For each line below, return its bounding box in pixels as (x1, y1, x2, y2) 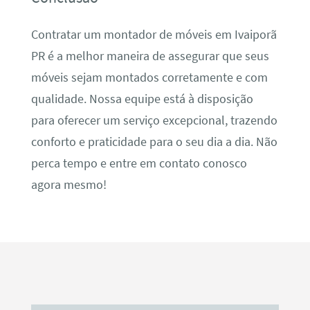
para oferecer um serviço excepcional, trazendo (30, 112, 277, 128)
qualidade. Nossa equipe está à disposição (30, 91, 253, 107)
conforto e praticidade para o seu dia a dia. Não (30, 134, 277, 149)
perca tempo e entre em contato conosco (30, 155, 247, 171)
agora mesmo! (30, 176, 107, 192)
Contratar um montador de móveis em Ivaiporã (30, 26, 277, 42)
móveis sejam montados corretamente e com (30, 69, 268, 85)
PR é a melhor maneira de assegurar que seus (30, 48, 269, 64)
